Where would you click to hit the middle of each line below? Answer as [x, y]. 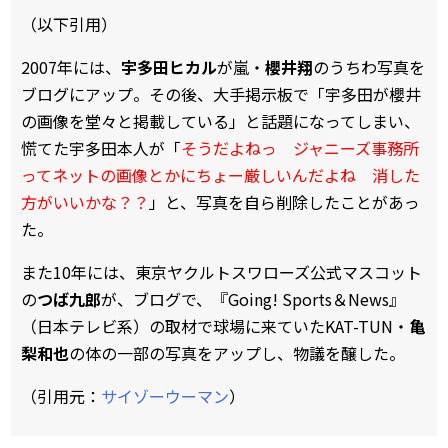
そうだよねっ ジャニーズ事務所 [300, 148]
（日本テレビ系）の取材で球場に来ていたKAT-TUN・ [215, 326]
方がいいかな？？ [85, 202]
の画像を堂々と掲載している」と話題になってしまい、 [220, 121]
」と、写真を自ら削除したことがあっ [284, 202]
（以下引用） [69, 24]
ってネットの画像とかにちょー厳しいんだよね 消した [220, 175]
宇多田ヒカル [169, 67]
